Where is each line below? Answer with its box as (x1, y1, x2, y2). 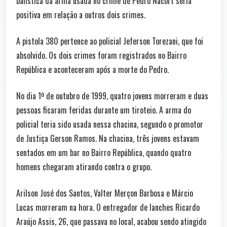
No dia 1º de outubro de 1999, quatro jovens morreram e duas (16, 90, 208, 102)
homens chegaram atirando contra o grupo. (16, 161, 152, 173)
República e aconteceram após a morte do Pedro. (16, 63, 169, 75)
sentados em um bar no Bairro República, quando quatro (16, 146, 191, 159)
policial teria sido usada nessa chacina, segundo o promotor (16, 118, 203, 130)
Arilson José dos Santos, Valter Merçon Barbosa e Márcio (16, 187, 193, 199)
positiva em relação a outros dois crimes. (16, 9, 145, 21)
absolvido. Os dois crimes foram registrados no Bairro (16, 49, 186, 61)
